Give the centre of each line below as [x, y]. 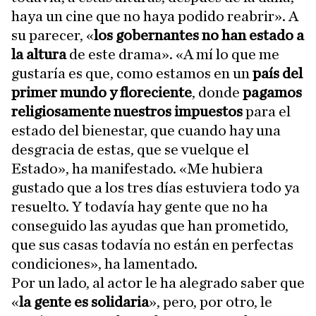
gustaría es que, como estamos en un [132, 73]
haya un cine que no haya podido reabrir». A [155, 16]
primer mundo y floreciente [102, 92]
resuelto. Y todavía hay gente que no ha [140, 207]
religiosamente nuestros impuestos [128, 111]
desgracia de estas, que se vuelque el [130, 150]
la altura [39, 54]
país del [278, 73]
